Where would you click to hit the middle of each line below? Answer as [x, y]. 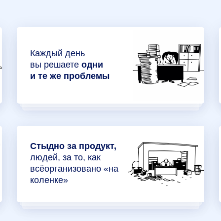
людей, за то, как [65, 157]
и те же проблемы [70, 76]
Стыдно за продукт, [73, 146]
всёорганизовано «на [74, 169]
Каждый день [57, 53]
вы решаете [56, 65]
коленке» [49, 180]
